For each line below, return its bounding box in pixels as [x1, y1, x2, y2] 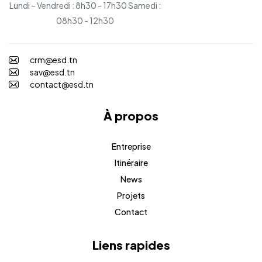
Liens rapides [92, 237, 170, 252]
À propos [104, 108, 158, 123]
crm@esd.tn [29, 54, 77, 65]
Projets [117, 189, 145, 201]
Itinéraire [114, 157, 148, 168]
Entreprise [111, 140, 151, 151]
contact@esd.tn [29, 78, 94, 89]
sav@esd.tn [29, 66, 75, 77]
